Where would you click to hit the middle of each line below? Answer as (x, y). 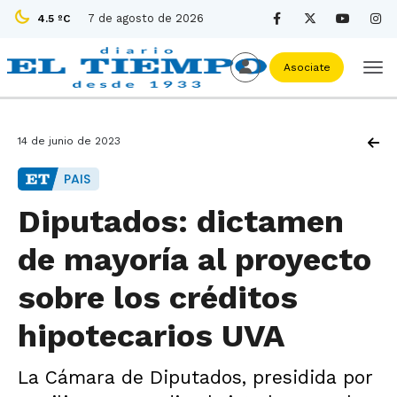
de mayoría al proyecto (195, 260)
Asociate (307, 67)
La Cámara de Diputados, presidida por (195, 377)
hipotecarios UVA (151, 336)
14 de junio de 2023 (69, 141)
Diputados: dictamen (181, 222)
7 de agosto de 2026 (146, 18)
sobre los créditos (158, 298)
